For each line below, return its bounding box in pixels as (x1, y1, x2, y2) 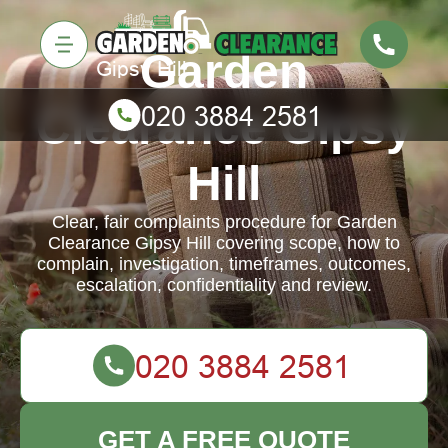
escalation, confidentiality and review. (76, 275, 372, 295)
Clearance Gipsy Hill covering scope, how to (48, 233, 400, 253)
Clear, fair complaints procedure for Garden (51, 212, 397, 232)
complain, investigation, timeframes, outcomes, (37, 254, 411, 274)
